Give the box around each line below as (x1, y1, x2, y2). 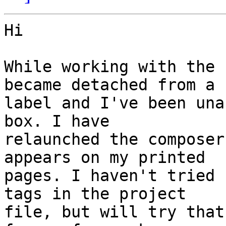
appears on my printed (4, 148, 205, 167)
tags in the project (4, 185, 186, 203)
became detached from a (4, 76, 215, 94)
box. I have (4, 112, 109, 131)
